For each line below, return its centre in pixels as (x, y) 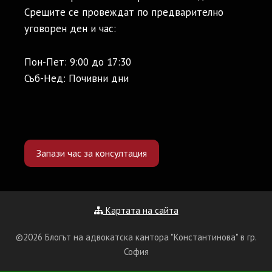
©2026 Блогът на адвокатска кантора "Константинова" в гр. (136, 237)
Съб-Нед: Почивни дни (76, 78)
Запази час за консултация (92, 153)
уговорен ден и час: (70, 29)
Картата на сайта (141, 210)
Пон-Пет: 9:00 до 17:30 (78, 62)
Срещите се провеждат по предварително (124, 12)
